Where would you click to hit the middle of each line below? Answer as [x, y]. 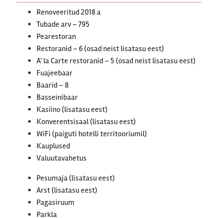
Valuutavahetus [62, 158]
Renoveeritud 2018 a [69, 12]
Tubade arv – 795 [63, 25]
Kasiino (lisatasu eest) [72, 110]
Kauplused [53, 146]
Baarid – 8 [53, 85]
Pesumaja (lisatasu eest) [76, 178]
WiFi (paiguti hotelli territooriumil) [92, 134]
